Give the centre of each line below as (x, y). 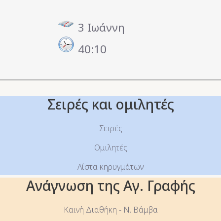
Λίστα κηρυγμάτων (110, 167)
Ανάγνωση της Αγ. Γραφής (110, 186)
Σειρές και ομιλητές (110, 104)
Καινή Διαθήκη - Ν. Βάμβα (110, 210)
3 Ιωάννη (101, 28)
